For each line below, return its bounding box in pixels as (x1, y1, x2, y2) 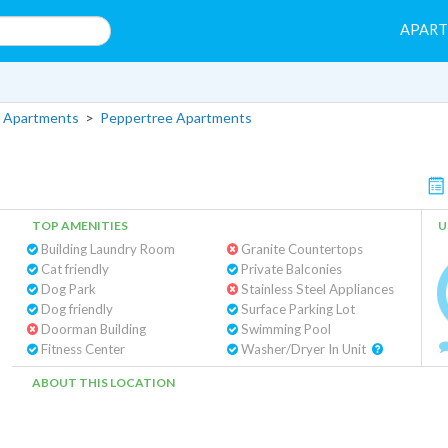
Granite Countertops (237, 241, 363, 257)
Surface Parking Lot (237, 301, 355, 317)
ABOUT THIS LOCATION (32, 375, 175, 390)
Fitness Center (38, 341, 125, 357)
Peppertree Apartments (100, 109, 252, 126)
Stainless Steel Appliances (237, 281, 394, 297)
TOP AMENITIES (32, 218, 128, 233)
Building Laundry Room (38, 241, 175, 257)
